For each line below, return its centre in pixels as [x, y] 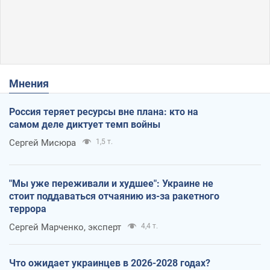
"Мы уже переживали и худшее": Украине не [111, 183]
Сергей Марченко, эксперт [65, 227]
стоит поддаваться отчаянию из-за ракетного [114, 196]
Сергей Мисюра [42, 143]
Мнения [34, 83]
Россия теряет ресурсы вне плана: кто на [104, 111]
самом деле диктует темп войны [85, 124]
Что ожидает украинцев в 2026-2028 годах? [110, 263]
